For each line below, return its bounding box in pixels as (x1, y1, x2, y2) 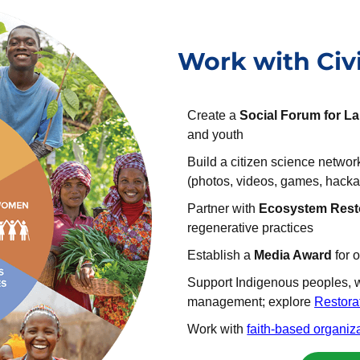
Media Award (254, 248, 333, 263)
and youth (187, 128, 244, 142)
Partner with (187, 202, 260, 216)
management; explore (187, 295, 315, 309)
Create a (187, 108, 240, 123)
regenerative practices (187, 221, 314, 235)
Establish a (187, 248, 255, 263)
